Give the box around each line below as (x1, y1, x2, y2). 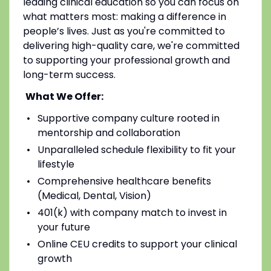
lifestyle (37, 157, 74, 171)
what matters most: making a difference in (22, 9, 226, 24)
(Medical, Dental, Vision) (37, 188, 151, 203)
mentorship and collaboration (37, 125, 180, 140)
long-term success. (22, 67, 116, 82)
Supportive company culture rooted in (37, 111, 220, 125)
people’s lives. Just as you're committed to (22, 24, 225, 38)
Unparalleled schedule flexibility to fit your (37, 142, 236, 157)
